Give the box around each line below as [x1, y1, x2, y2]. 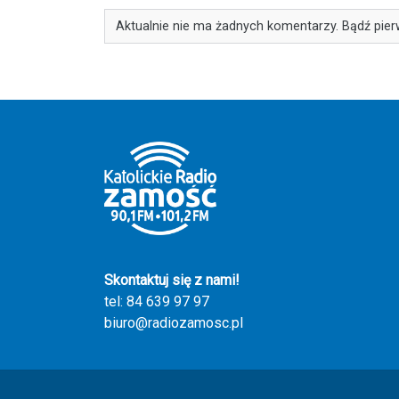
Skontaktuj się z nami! [104, 272, 240, 289]
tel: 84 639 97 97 [104, 293, 209, 311]
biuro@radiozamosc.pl [104, 314, 243, 332]
